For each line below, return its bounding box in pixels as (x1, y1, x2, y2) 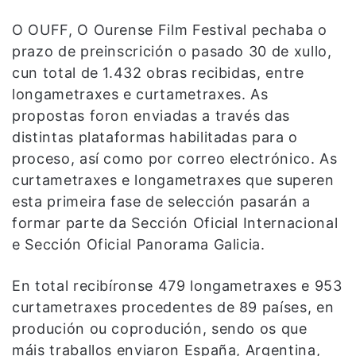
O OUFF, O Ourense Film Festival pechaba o (12, 21, 327, 39)
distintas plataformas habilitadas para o (12, 129, 298, 146)
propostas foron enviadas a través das (12, 107, 291, 125)
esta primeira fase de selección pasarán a (12, 193, 311, 211)
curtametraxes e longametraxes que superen (12, 172, 335, 189)
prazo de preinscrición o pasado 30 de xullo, (12, 43, 332, 60)
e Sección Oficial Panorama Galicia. (12, 236, 265, 253)
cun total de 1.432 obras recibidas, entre (12, 64, 304, 82)
